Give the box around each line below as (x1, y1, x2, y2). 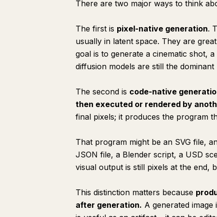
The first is (76, 24, 117, 33)
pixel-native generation (117, 24, 208, 33)
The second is (76, 87, 129, 96)
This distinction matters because (76, 187, 196, 197)
